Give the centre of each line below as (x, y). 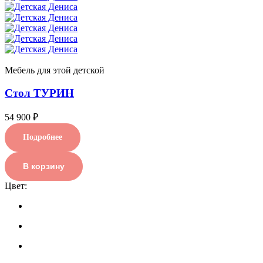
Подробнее (43, 137)
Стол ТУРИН (39, 93)
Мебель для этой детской (55, 70)
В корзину (44, 166)
